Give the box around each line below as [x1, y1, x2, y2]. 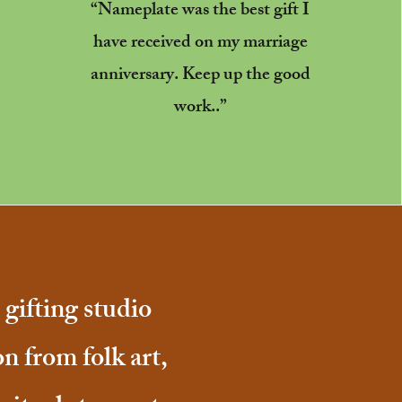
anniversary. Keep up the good [90, 59, 310, 92]
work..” [173, 92, 227, 124]
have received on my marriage [92, 27, 308, 59]
